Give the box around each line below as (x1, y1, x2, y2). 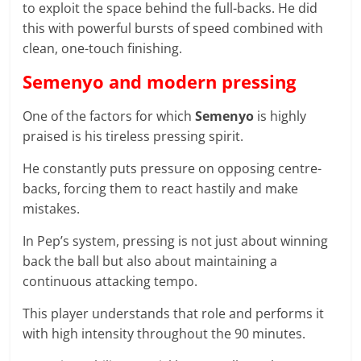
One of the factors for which (23, 107, 196, 126)
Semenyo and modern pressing (23, 69, 297, 94)
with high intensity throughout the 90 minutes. (23, 325, 306, 343)
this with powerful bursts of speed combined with (23, 19, 324, 38)
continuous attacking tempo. (23, 272, 198, 291)
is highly (254, 107, 307, 126)
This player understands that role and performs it (23, 305, 325, 323)
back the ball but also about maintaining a (23, 252, 278, 271)
